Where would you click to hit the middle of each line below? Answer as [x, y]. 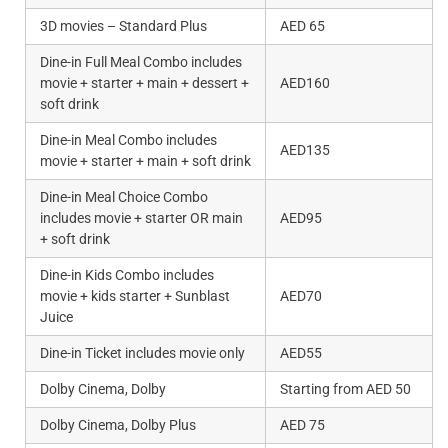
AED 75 [302, 425]
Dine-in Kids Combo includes [127, 275]
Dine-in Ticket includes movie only [142, 353]
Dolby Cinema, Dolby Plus [118, 425]
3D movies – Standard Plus [123, 26]
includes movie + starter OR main [141, 218]
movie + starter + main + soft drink [145, 161]
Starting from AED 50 [345, 389]
